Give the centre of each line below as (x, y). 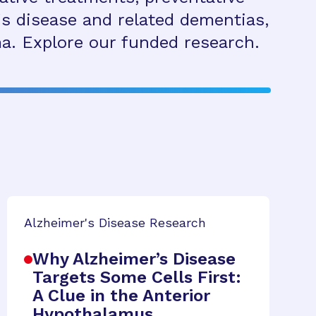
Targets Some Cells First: (137, 277)
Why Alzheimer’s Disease (134, 259)
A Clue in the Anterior (121, 296)
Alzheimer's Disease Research (115, 223)
